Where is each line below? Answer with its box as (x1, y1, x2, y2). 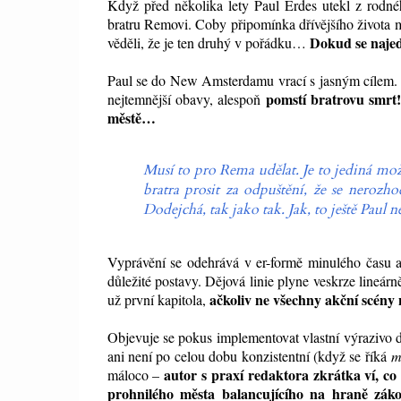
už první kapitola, (107, 290, 209, 310)
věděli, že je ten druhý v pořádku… (107, 33, 310, 53)
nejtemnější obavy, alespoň (107, 90, 266, 109)
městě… (107, 107, 156, 129)
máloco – (107, 365, 165, 385)
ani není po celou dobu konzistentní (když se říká (107, 346, 392, 366)
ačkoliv (209, 289, 252, 311)
